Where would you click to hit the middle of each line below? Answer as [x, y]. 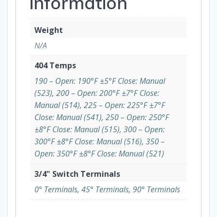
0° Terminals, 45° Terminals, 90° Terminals [107, 190]
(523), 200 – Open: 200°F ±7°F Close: [97, 93]
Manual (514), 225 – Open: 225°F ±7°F [100, 105]
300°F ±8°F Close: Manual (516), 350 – [100, 142]
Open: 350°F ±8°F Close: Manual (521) [99, 154]
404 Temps [55, 66]
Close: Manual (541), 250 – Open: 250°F [102, 117]
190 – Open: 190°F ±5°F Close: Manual [100, 81]
